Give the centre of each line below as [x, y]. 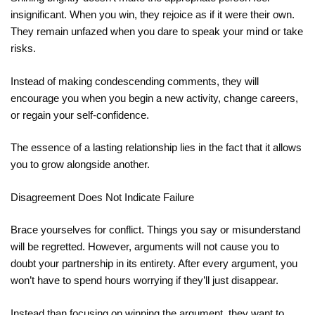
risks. [23, 49]
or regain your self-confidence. [80, 115]
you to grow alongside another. [80, 165]
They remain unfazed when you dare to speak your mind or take [157, 32]
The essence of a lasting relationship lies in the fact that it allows [156, 148]
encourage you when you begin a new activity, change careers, [154, 98]
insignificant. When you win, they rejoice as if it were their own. [153, 15]
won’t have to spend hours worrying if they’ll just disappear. [144, 281]
